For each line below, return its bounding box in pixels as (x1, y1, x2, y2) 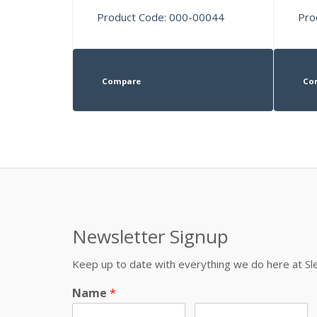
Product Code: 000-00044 (97, 9, 225, 24)
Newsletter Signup (72, 223, 229, 249)
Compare (101, 75, 141, 86)
